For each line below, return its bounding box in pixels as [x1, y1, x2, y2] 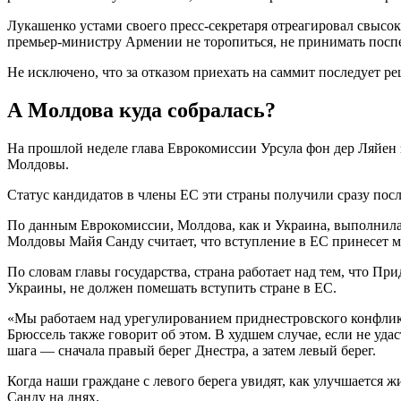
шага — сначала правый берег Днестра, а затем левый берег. [7, 342, 376, 358]
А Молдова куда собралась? [7, 98, 276, 122]
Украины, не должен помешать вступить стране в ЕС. [7, 279, 337, 295]
